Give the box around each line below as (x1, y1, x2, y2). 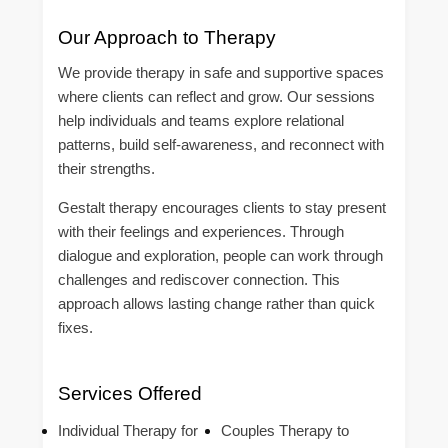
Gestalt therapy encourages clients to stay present (58, 199, 386, 217)
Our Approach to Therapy (58, 27, 276, 48)
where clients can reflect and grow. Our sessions (58, 88, 375, 106)
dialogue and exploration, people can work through (58, 247, 383, 265)
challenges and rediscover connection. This (58, 271, 340, 289)
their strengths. (58, 160, 155, 178)
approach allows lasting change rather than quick (58, 295, 375, 313)
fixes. (58, 319, 93, 337)
